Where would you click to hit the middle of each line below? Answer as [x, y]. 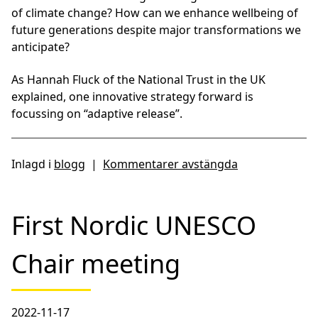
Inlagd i [33, 164]
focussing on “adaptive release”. [97, 113]
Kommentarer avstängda [170, 164]
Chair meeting [96, 263]
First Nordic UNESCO [134, 225]
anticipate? [42, 46]
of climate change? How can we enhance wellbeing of [155, 12]
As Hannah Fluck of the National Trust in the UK [138, 79]
